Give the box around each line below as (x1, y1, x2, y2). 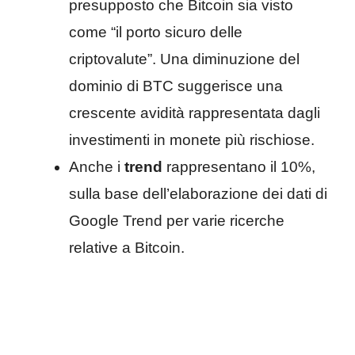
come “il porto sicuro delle (69, 23, 242, 40)
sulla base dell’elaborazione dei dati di (69, 185, 327, 202)
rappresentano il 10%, (162, 158, 315, 175)
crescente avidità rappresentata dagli (69, 104, 320, 121)
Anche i (69, 158, 124, 175)
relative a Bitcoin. (69, 239, 185, 256)
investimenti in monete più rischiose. (69, 131, 315, 148)
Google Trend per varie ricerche (69, 212, 284, 229)
